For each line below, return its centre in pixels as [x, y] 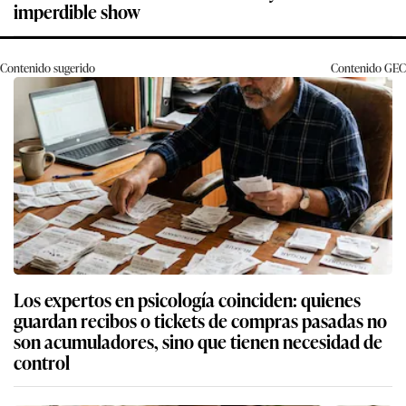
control [42, 361]
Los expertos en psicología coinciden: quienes [187, 299]
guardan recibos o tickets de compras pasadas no [200, 319]
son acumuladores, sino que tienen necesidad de [198, 340]
